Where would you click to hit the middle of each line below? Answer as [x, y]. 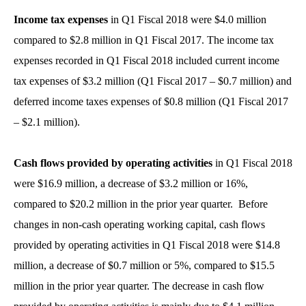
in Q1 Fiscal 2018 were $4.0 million [187, 19]
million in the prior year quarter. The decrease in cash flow [139, 286]
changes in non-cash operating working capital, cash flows [139, 224]
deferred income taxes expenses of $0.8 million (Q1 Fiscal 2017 [151, 101]
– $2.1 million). [47, 122]
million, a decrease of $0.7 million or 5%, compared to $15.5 [144, 265]
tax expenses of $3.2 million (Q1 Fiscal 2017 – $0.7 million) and [153, 81]
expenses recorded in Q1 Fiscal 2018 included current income [147, 60]
